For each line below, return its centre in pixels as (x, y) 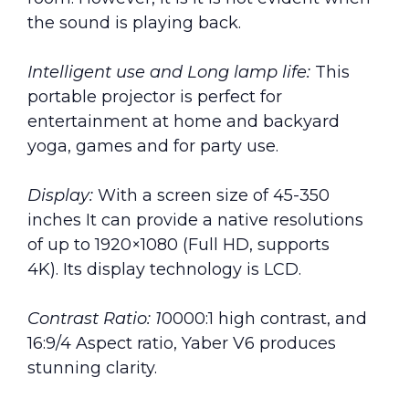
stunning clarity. (92, 368)
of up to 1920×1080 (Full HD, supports (178, 245)
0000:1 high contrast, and (264, 319)
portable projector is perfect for (155, 97)
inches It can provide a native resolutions (195, 220)
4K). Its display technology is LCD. (164, 270)
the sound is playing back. (134, 23)
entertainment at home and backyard (184, 122)
